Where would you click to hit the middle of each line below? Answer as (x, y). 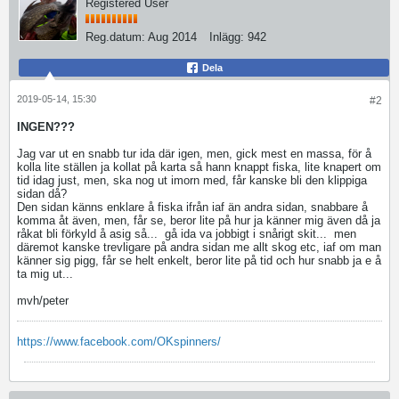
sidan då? (42, 194)
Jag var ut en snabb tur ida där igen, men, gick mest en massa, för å (194, 154)
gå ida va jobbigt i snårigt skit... (246, 234)
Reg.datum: (115, 37)
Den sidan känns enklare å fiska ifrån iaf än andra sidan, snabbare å (192, 207)
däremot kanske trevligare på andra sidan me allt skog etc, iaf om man (199, 247)
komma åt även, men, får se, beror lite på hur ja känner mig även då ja (199, 220)
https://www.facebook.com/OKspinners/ (119, 342)
